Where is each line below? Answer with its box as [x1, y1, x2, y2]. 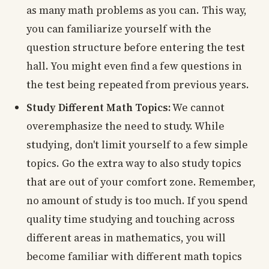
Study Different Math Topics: [26, 100, 171, 115]
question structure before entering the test [26, 40, 245, 55]
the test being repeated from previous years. [26, 77, 249, 92]
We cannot [171, 100, 225, 115]
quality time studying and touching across [26, 211, 235, 226]
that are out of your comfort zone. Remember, [26, 174, 256, 189]
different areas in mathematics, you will [26, 230, 226, 245]
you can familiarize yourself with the [26, 22, 211, 37]
